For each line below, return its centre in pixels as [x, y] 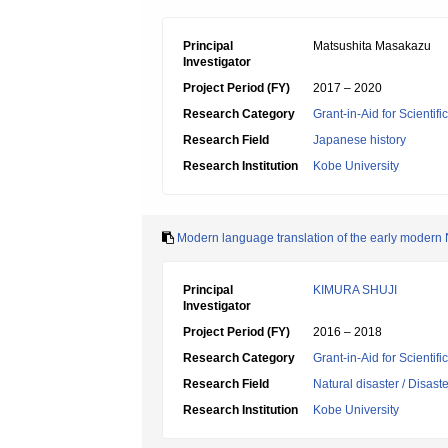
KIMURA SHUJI [355, 290]
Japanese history [359, 140]
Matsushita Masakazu [372, 46]
